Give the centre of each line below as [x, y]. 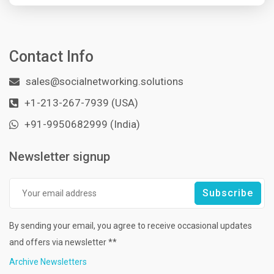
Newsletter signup [60, 157]
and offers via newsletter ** [63, 243]
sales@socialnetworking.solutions [105, 82]
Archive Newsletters [48, 262]
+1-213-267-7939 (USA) [81, 103]
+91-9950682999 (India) [82, 124]
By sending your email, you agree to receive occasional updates [131, 226]
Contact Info [51, 57]
